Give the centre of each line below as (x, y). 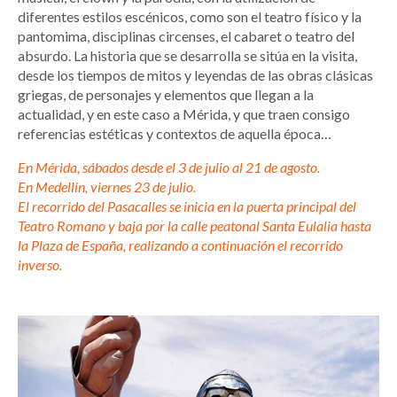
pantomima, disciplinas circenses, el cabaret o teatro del (186, 35)
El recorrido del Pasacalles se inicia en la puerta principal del (187, 206)
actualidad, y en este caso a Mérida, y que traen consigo (184, 113)
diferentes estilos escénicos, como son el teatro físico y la (190, 16)
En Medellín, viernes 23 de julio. (107, 186)
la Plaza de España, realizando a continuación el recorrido (180, 245)
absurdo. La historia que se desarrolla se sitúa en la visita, (187, 55)
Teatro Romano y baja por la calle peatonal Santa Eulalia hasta (195, 225)
